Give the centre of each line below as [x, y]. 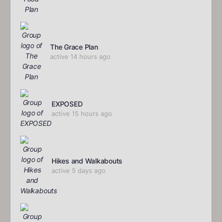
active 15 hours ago [82, 114]
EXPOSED [67, 104]
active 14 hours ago [80, 57]
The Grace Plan [74, 47]
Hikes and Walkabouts [87, 161]
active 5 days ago [79, 171]
